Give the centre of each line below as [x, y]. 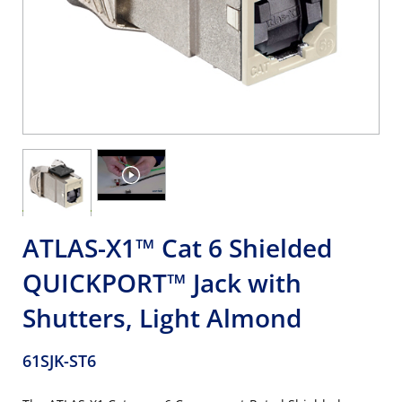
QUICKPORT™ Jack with [162, 283]
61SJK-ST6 [59, 361]
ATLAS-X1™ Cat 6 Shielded [177, 248]
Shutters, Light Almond [162, 318]
